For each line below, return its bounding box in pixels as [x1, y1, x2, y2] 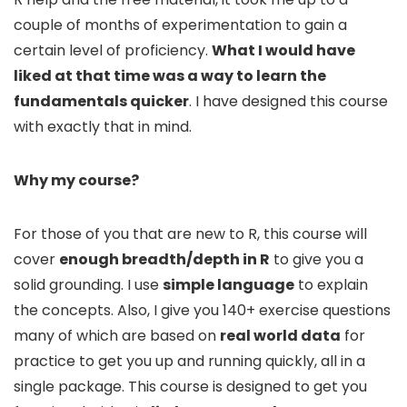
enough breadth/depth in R [59, 248, 270, 270]
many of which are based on [14, 324, 220, 346]
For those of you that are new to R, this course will [14, 223, 367, 244]
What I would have [212, 39, 355, 61]
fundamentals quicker [14, 90, 189, 112]
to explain [294, 273, 368, 295]
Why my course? [14, 169, 139, 191]
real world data [220, 324, 341, 346]
